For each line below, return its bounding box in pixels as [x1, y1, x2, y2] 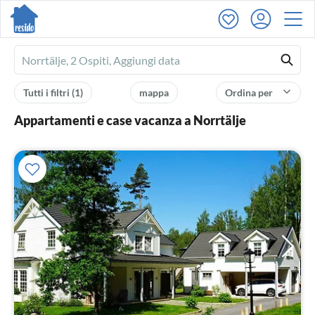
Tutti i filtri [23, 86, 72, 98]
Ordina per [225, 86, 275, 98]
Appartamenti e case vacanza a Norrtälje [14, 112, 246, 128]
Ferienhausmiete [22, 54, 103, 67]
